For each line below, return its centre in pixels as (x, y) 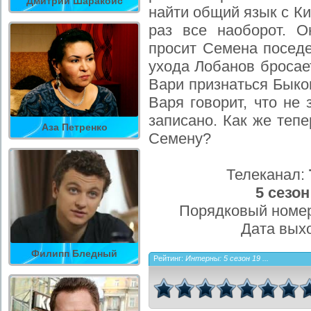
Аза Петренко (74, 127)
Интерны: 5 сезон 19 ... (227, 258)
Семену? (180, 138)
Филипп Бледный (74, 253)
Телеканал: (268, 174)
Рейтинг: (169, 258)
